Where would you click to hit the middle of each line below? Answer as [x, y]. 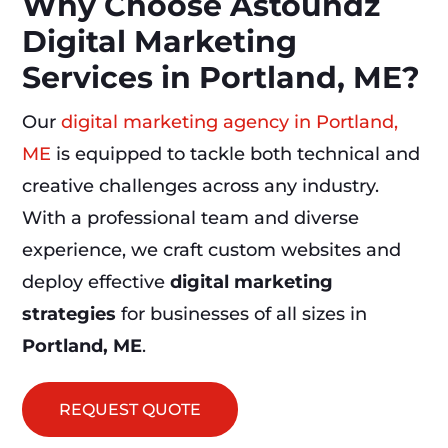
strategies [69, 314]
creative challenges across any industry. [201, 186]
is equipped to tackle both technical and [236, 154]
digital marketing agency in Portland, [230, 122]
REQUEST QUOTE [130, 410]
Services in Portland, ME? [221, 78]
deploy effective [96, 282]
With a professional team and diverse [191, 218]
